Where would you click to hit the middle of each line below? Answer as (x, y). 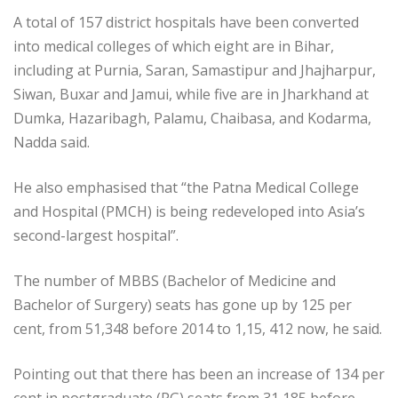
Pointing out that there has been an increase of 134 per (199, 374)
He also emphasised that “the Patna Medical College (186, 188)
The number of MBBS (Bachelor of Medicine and (175, 281)
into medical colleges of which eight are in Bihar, (174, 47)
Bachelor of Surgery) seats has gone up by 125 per (183, 305)
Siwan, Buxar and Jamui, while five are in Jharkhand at (191, 95)
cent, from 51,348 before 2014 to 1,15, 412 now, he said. (198, 329)
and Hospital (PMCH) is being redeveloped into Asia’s (189, 212)
